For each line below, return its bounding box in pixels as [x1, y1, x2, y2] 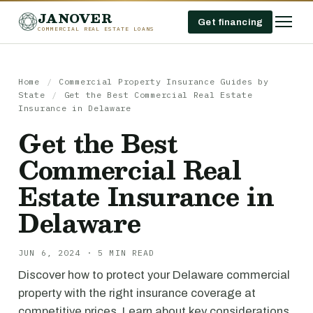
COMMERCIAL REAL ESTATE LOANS [38, 24, 154, 32]
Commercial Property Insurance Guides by [59, 76, 269, 87]
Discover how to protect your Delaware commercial [18, 268, 290, 282]
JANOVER [38, 8, 112, 28]
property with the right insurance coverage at [18, 286, 256, 300]
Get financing [198, 16, 263, 27]
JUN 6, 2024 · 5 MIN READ [18, 247, 155, 258]
